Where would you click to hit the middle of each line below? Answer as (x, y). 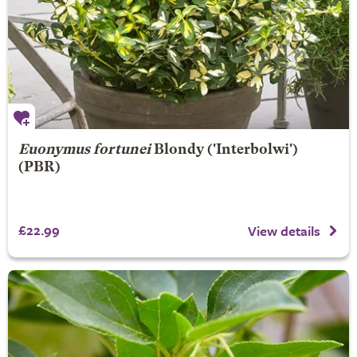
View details (284, 230)
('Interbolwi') (251, 150)
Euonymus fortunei (84, 150)
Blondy (178, 150)
